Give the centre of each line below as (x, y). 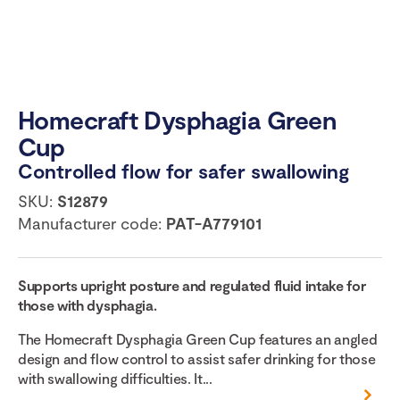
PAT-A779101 (214, 224)
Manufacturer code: (92, 224)
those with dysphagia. (87, 305)
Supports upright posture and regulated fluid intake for (192, 286)
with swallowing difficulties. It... (115, 379)
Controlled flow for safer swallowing (183, 171)
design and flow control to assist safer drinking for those (197, 359)
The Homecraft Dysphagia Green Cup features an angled (198, 339)
